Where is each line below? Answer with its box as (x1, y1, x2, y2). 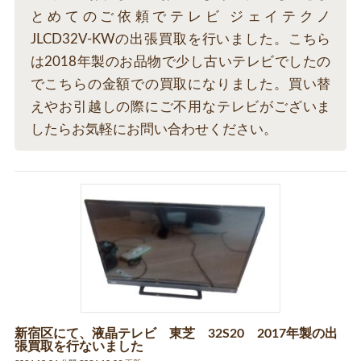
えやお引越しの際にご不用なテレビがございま (30, 100, 331, 114)
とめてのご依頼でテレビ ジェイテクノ (30, 10, 331, 24)
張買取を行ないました (14, 340, 143, 354)
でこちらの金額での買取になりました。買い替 (30, 77, 331, 92)
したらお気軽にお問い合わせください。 (30, 122, 277, 137)
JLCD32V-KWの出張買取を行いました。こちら (30, 32, 331, 47)
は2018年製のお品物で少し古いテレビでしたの (30, 55, 331, 69)
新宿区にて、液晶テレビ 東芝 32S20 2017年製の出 (14, 327, 338, 341)
